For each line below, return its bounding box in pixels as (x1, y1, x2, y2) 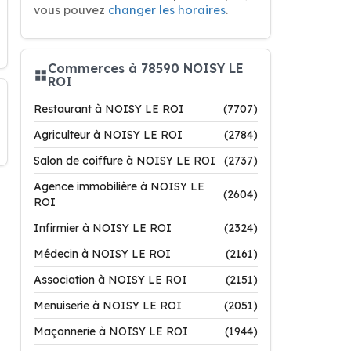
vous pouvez (34, 2, 108, 17)
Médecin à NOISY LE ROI (34, 247, 171, 261)
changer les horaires (108, 2, 226, 17)
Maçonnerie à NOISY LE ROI (34, 324, 188, 338)
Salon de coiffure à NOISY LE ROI (34, 154, 215, 168)
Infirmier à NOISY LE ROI (34, 221, 172, 235)
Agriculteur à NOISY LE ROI (34, 128, 183, 142)
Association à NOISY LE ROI (34, 273, 187, 287)
